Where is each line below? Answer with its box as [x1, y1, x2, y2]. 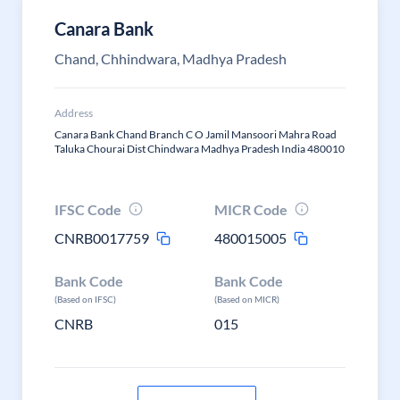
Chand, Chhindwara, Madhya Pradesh [54, 50, 287, 67]
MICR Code [214, 201, 288, 218]
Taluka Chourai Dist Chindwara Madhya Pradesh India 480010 [54, 142, 345, 155]
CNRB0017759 [54, 229, 149, 246]
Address [54, 106, 93, 120]
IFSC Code [54, 201, 121, 218]
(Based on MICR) [214, 294, 280, 304]
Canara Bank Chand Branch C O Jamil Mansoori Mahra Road [54, 128, 337, 141]
